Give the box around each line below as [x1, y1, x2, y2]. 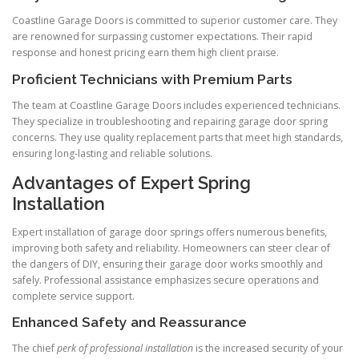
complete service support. [12, 288, 135, 303]
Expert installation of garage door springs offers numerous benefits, [12, 224, 327, 239]
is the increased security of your [193, 341, 343, 356]
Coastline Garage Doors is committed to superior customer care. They [12, 14, 337, 28]
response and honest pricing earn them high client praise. [12, 46, 279, 60]
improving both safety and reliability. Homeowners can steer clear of [12, 240, 330, 255]
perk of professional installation [57, 341, 193, 356]
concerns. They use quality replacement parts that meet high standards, [12, 130, 343, 144]
